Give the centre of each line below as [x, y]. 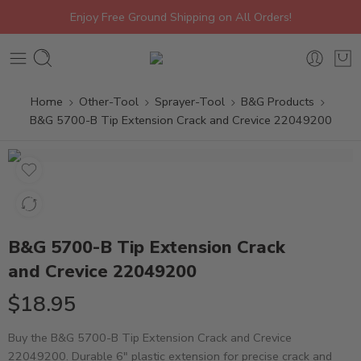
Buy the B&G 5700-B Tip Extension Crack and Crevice [150, 338]
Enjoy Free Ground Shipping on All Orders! [180, 17]
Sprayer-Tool [190, 102]
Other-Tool [109, 102]
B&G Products [278, 102]
